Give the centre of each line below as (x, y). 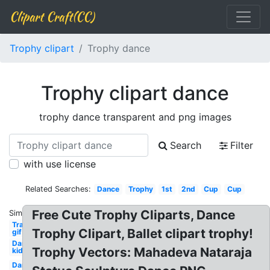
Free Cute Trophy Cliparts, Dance (134, 215)
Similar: (22, 213)
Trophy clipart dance (135, 93)
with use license (60, 164)
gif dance (28, 232)
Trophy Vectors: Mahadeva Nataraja (142, 252)
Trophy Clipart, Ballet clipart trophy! (143, 234)
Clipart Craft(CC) (52, 17)
